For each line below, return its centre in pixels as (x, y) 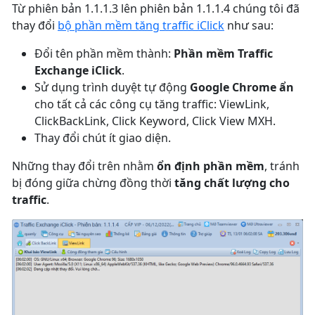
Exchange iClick (78, 70)
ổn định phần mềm (211, 166)
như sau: (249, 25)
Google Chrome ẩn (242, 87)
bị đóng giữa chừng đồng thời (93, 183)
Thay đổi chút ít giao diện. (103, 138)
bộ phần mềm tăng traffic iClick (141, 25)
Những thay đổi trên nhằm (84, 166)
